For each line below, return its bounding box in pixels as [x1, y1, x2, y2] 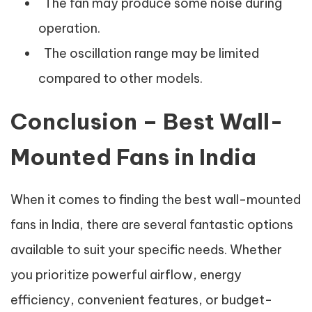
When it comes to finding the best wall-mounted [10, 192, 301, 208]
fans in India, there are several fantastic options [10, 217, 293, 233]
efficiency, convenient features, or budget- [10, 292, 272, 308]
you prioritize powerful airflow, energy [10, 267, 242, 283]
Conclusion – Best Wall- [10, 107, 283, 135]
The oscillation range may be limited [38, 45, 259, 61]
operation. [38, 20, 100, 36]
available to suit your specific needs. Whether [10, 242, 282, 258]
